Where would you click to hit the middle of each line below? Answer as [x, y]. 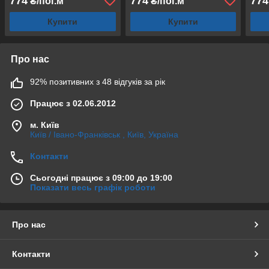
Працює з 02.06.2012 [73, 103]
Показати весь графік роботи [93, 187]
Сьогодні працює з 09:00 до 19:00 [101, 177]
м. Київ [45, 125]
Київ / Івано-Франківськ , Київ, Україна [104, 134]
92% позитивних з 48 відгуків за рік [98, 81]
